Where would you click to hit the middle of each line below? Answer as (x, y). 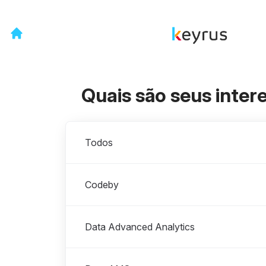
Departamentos (99, 128)
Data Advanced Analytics (140, 227)
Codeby (102, 185)
